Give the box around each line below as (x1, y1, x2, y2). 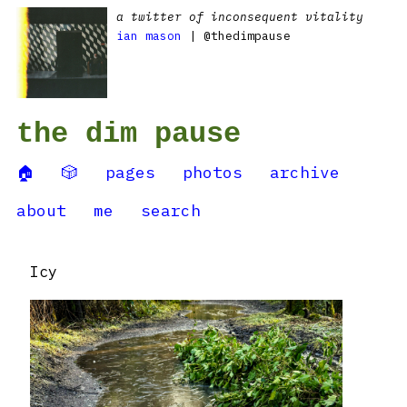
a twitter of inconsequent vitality (116, 9, 363, 25)
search (141, 200, 201, 221)
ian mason (116, 28, 182, 44)
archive (270, 162, 340, 183)
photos (183, 162, 243, 183)
